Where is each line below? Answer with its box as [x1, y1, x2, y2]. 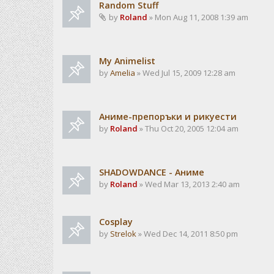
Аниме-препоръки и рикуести [99, 111, 237, 122]
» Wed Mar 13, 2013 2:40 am [138, 179, 240, 190]
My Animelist [99, 55, 155, 67]
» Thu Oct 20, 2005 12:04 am [138, 123, 239, 134]
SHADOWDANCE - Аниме [99, 166, 204, 178]
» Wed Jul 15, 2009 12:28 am [135, 67, 235, 78]
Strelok [110, 228, 136, 239]
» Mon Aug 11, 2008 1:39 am [147, 12, 248, 23]
